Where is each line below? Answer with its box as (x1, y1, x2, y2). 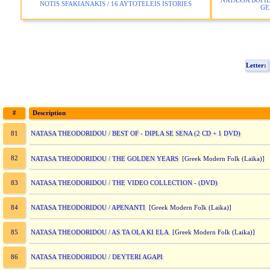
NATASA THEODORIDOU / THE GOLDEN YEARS (31, 155, 178, 162)
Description (29, 110, 66, 116)
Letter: (245, 61, 268, 69)
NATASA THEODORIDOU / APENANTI (31, 204, 145, 211)
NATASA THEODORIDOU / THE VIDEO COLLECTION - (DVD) (31, 179, 218, 186)
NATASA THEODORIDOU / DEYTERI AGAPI (31, 253, 163, 260)
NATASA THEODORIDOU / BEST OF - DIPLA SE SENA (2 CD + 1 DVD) (31, 130, 240, 137)
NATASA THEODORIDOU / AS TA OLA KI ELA (31, 228, 169, 236)
